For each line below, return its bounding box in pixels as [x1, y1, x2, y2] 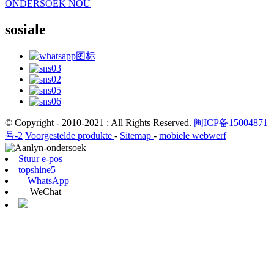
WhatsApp [20, 175, 69, 186]
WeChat [20, 186, 61, 197]
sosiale [5, 21, 46, 37]
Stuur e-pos [18, 153, 62, 164]
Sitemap [120, 130, 154, 141]
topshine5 [18, 164, 56, 175]
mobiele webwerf [159, 130, 226, 141]
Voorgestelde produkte [25, 130, 114, 141]
